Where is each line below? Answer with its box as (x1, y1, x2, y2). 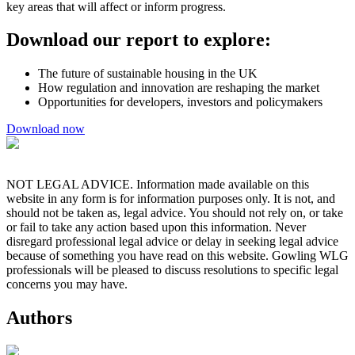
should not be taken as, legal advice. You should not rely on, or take (6, 206, 343, 220)
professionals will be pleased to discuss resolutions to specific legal (6, 263, 338, 277)
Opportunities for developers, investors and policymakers (38, 95, 323, 109)
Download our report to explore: (6, 29, 271, 51)
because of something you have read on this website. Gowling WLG (6, 249, 349, 263)
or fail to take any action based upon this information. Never (6, 220, 306, 235)
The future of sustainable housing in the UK (38, 67, 258, 81)
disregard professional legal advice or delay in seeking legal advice (6, 235, 338, 249)
